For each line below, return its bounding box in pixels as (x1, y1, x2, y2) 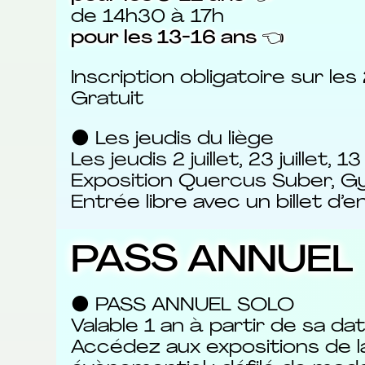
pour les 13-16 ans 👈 (70, 29, 284, 49)
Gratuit (70, 90, 143, 109)
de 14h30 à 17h (70, 8, 224, 28)
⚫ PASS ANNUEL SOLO (70, 296, 294, 315)
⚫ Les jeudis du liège (70, 130, 274, 149)
